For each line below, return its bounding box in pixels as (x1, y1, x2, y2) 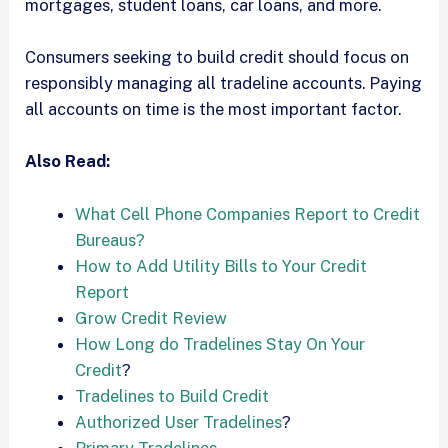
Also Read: (25, 151, 111, 172)
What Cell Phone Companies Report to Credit (74, 203, 420, 224)
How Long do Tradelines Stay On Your (74, 333, 365, 354)
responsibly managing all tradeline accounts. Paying (25, 73, 423, 93)
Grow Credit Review (74, 307, 227, 328)
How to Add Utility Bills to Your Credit (74, 255, 367, 276)
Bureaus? (74, 229, 145, 250)
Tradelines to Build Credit (74, 385, 269, 406)
